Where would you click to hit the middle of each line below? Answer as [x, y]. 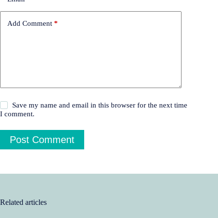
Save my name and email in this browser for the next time [100, 105]
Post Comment [42, 139]
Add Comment [30, 23]
